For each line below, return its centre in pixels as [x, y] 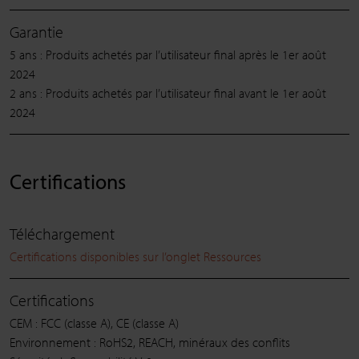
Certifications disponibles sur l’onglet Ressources [135, 257]
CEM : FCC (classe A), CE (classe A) [94, 323]
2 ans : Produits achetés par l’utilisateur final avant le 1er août [168, 93]
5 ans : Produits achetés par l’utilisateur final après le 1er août [168, 55]
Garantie [36, 32]
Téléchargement [62, 234]
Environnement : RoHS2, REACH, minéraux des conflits [150, 343]
